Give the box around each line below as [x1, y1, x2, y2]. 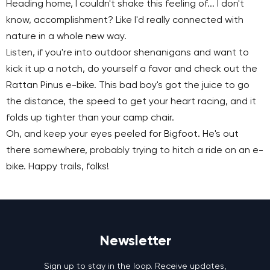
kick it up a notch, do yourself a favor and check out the [6, 64, 257, 74]
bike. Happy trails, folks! [6, 162, 109, 172]
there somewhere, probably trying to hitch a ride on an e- [6, 145, 263, 155]
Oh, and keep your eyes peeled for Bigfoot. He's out [6, 129, 239, 139]
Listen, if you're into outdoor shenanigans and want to [6, 48, 249, 58]
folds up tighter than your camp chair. [6, 113, 174, 123]
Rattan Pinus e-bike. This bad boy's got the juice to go [6, 80, 250, 90]
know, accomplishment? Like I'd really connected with [6, 15, 243, 25]
